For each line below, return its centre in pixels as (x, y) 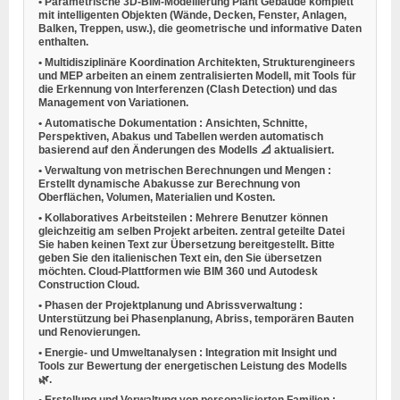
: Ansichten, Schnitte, (253, 123)
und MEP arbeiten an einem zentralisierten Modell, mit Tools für (197, 75)
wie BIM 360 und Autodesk (251, 271)
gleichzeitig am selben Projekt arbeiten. (139, 231)
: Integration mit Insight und (268, 352)
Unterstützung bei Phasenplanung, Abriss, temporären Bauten (196, 318)
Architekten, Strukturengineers (276, 62)
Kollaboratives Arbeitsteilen (117, 217)
